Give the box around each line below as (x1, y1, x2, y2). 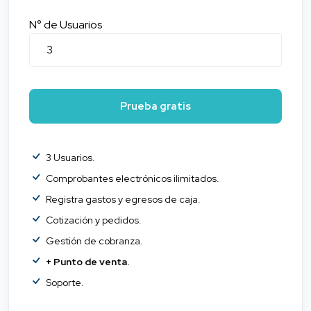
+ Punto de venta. (46, 255, 130, 269)
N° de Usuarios (29, 17, 103, 33)
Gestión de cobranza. (46, 235, 144, 248)
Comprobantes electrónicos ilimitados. (46, 172, 220, 185)
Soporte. (46, 276, 85, 289)
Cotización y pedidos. (46, 214, 142, 227)
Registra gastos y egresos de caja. (46, 193, 201, 206)
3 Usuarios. (46, 151, 96, 165)
